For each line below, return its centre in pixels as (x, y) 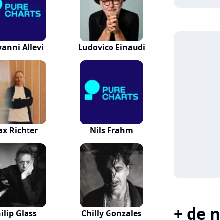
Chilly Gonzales (112, 213)
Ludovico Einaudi (111, 47)
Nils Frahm (112, 130)
